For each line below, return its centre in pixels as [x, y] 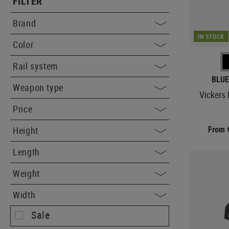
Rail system [36, 66]
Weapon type [38, 87]
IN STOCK [211, 36]
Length [26, 152]
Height [26, 130]
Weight [26, 173]
